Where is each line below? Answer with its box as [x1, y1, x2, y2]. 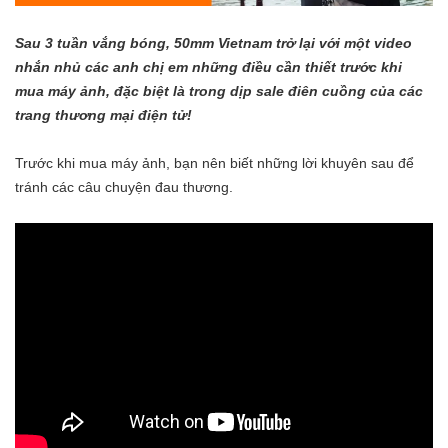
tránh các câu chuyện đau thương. [15, 179, 233, 196]
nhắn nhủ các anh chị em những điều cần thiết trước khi [15, 59, 402, 76]
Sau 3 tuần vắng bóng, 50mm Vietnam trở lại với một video [15, 35, 412, 52]
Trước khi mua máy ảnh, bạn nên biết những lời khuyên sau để [15, 155, 414, 172]
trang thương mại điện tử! [15, 107, 192, 124]
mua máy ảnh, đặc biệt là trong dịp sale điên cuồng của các [15, 83, 423, 100]
